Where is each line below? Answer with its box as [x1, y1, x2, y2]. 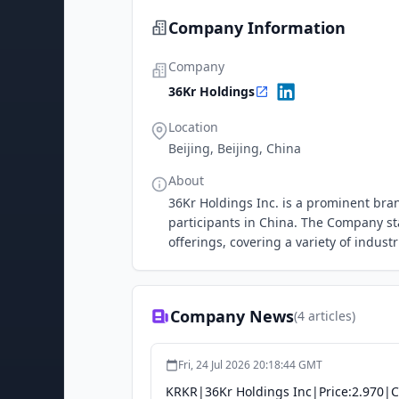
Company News [170, 305, 294, 327]
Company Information [168, 17, 346, 38]
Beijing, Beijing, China [168, 140, 301, 157]
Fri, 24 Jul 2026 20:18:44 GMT [178, 357, 322, 372]
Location [168, 118, 218, 135]
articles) [305, 307, 355, 324]
